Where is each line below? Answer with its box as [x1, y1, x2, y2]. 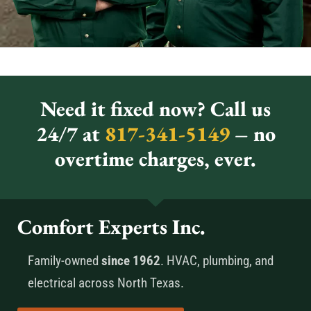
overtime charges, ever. [55, 145, 256, 173]
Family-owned [28, 253, 101, 269]
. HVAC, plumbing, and [160, 253, 274, 269]
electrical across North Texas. [28, 275, 184, 292]
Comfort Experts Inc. [17, 213, 205, 241]
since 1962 [101, 253, 160, 269]
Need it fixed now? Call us [40, 95, 271, 123]
